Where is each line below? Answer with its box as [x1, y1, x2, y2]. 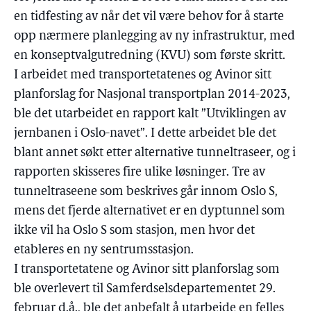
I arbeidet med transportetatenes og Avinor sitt [14, 69, 271, 82]
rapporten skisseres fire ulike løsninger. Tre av [14, 166, 265, 179]
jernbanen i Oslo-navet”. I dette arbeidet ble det [14, 127, 276, 140]
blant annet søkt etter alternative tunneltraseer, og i [14, 146, 296, 160]
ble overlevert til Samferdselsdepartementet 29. [14, 283, 276, 296]
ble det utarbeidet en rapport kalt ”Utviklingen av [14, 108, 286, 121]
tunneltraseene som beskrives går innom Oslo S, [14, 185, 278, 199]
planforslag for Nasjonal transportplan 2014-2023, [14, 88, 290, 101]
